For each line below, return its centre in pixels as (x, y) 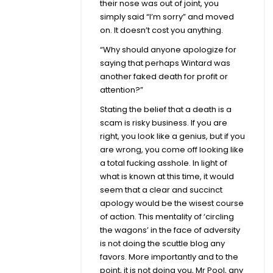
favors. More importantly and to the (169, 257)
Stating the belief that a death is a (166, 109)
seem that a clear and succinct (161, 190)
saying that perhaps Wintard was (165, 63)
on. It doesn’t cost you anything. (161, 30)
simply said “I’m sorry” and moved (167, 16)
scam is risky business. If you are (164, 122)
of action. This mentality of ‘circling (167, 216)
